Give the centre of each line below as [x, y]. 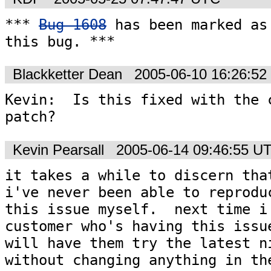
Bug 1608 [73, 24]
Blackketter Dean [67, 75]
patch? [30, 117]
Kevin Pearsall [58, 150]
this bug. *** [60, 41]
